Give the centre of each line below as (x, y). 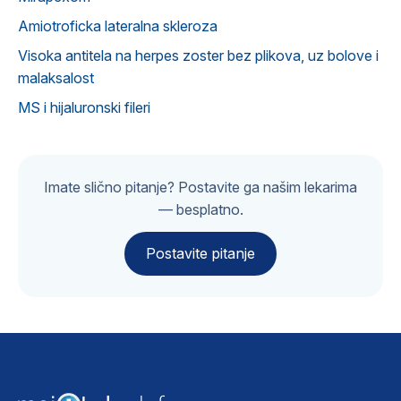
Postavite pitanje (200, 253)
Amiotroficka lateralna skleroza (118, 26)
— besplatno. (200, 209)
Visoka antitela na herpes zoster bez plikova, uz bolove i (198, 55)
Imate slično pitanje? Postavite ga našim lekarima (200, 187)
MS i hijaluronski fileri (84, 107)
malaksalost (56, 78)
